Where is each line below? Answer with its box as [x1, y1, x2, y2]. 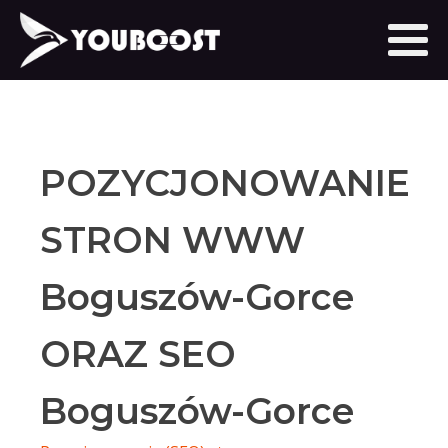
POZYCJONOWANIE [40, 161, 410, 205]
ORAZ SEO [40, 332, 236, 376]
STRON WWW [40, 218, 305, 262]
